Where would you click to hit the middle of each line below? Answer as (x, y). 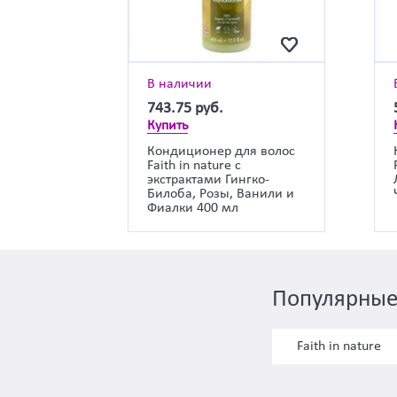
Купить (168, 125)
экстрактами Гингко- (209, 179)
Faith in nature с (195, 165)
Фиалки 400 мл (193, 208)
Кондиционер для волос (222, 151)
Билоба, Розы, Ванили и (221, 194)
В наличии (180, 84)
